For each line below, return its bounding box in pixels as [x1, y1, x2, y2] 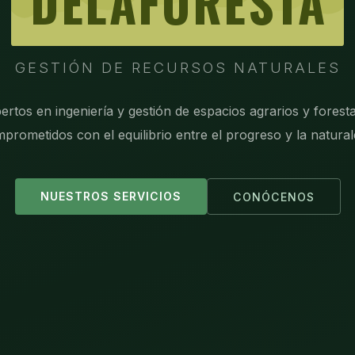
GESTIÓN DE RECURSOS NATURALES [14, 59, 341, 77]
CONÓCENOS [232, 189, 315, 204]
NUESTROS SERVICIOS [40, 189, 181, 203]
